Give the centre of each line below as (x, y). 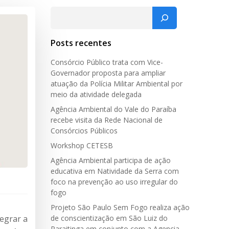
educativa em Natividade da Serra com (115, 171)
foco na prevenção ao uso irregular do (114, 182)
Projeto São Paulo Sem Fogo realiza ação (120, 207)
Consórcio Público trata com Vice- (107, 62)
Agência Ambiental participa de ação (111, 160)
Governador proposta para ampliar (108, 73)
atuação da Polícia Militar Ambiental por (117, 84)
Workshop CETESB (82, 145)
